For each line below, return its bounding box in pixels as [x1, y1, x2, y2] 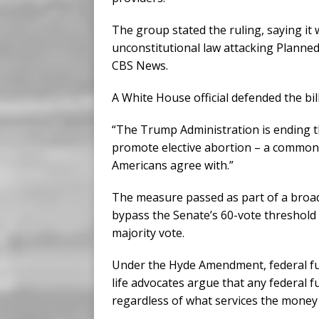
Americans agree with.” [112, 157, 234, 174]
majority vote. [112, 225, 184, 241]
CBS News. [112, 58, 168, 74]
